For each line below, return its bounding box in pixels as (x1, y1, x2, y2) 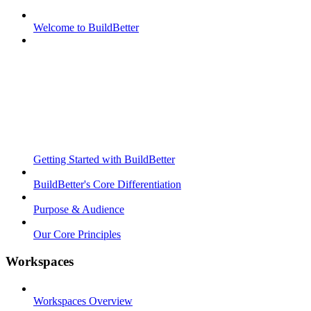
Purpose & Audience (33, 203, 124, 216)
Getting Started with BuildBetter (33, 153, 175, 166)
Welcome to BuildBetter (33, 22, 139, 34)
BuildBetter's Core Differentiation (33, 178, 181, 191)
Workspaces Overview (33, 294, 133, 307)
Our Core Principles (33, 228, 121, 241)
